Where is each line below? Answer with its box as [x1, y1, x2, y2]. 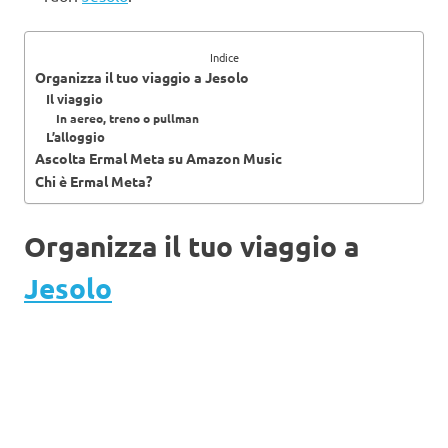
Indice [209, 48, 239, 65]
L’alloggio [45, 127, 105, 145]
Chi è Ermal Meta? [35, 171, 152, 190]
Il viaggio [45, 89, 103, 107]
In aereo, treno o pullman [55, 109, 199, 126]
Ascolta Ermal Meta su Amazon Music [35, 148, 282, 167]
